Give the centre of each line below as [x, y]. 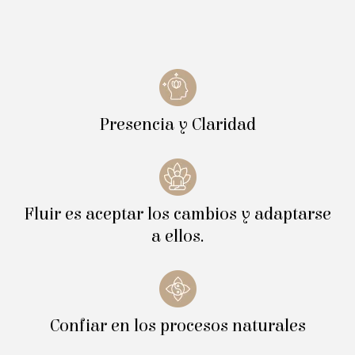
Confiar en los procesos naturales [177, 326]
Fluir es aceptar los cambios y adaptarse [177, 214]
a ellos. [177, 237]
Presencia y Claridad [177, 125]
